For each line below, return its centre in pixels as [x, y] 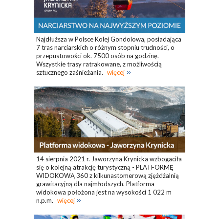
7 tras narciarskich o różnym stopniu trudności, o [105, 47]
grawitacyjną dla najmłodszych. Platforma [95, 184]
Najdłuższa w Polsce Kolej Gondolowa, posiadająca [109, 39]
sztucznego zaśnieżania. [70, 72]
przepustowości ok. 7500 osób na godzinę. [98, 55]
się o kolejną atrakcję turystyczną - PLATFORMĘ [105, 167]
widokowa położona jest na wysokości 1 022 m [104, 192]
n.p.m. [45, 201]
